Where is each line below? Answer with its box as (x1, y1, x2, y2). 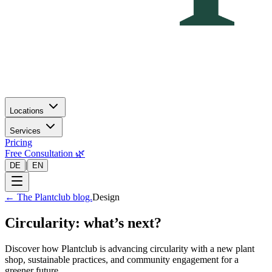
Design (92, 192, 120, 202)
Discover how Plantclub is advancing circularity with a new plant (5, 243, 254, 254)
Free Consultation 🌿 (5, 148, 85, 158)
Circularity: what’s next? (5, 214, 161, 231)
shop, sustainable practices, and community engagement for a (5, 254, 239, 265)
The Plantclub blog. (17, 192, 92, 202)
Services (10, 126, 41, 135)
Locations (10, 106, 44, 115)
